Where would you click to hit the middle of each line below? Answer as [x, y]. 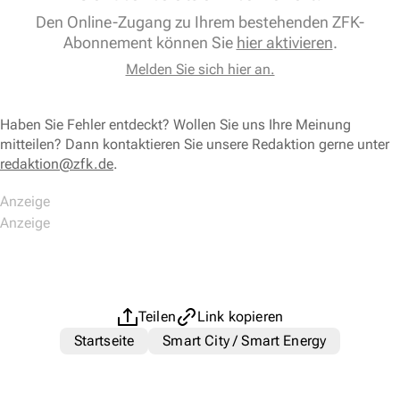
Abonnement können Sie [150, 43]
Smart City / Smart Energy [245, 341]
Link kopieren [240, 317]
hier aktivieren [284, 43]
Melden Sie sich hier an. [200, 70]
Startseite [104, 341]
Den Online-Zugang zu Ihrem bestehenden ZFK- [200, 22]
